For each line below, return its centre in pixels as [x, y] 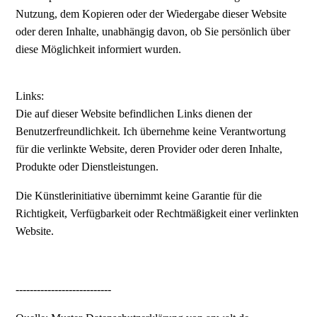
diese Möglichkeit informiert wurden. [99, 49]
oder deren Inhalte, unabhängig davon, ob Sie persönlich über [153, 31]
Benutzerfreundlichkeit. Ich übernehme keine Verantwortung [151, 131]
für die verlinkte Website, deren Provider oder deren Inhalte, [149, 149]
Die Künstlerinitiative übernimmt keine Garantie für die [139, 195]
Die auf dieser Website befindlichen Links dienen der [134, 113]
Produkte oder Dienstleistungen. [89, 166]
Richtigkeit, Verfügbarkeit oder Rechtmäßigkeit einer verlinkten [157, 213]
